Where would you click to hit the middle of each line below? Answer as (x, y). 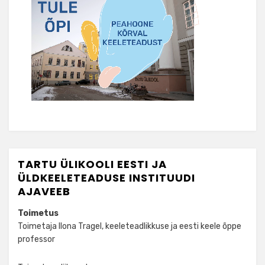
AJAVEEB (44, 191)
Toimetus (38, 213)
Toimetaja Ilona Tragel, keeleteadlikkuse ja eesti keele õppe (130, 226)
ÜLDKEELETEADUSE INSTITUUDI (106, 177)
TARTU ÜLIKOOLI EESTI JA (92, 164)
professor (36, 239)
